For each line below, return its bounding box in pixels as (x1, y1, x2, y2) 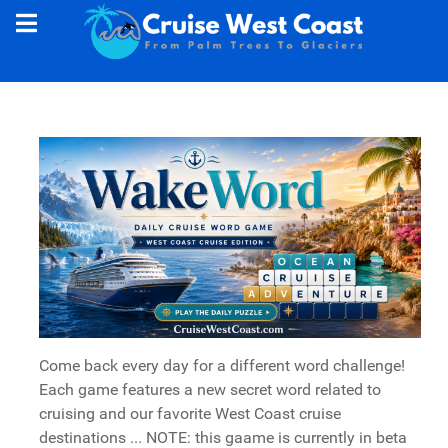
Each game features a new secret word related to (39, 379, 381, 399)
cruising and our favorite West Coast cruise (39, 403, 341, 423)
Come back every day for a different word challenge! (39, 355, 405, 375)
